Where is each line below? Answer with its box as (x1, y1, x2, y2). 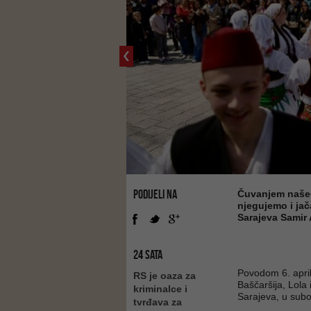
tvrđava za (133, 296, 182, 308)
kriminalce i (133, 283, 187, 294)
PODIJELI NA (133, 187, 177, 201)
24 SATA (133, 248, 162, 262)
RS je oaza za (133, 270, 196, 281)
